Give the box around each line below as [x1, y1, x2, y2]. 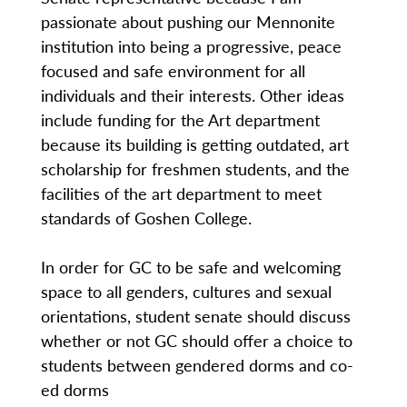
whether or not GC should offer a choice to [40, 329, 352, 352]
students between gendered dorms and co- [40, 353, 353, 376]
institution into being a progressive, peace [40, 35, 342, 57]
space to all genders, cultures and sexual [40, 280, 332, 303]
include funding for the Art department [40, 108, 320, 131]
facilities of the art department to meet [40, 182, 322, 204]
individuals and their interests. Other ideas [40, 84, 344, 106]
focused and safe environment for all [40, 59, 305, 82]
